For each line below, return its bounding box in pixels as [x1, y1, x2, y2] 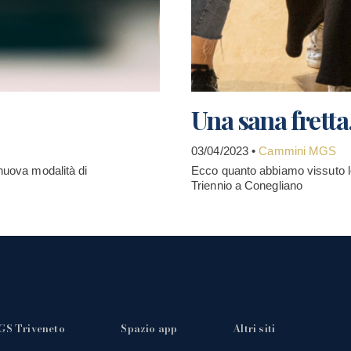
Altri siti [233, 320, 276, 336]
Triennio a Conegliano [191, 179, 303, 192]
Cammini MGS [259, 144, 337, 157]
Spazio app [121, 320, 178, 336]
